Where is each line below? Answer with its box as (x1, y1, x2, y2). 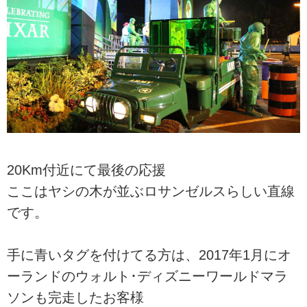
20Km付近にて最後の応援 (7, 162, 166, 177)
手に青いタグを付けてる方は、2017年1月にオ (7, 247, 291, 263)
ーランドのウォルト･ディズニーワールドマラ (7, 269, 288, 284)
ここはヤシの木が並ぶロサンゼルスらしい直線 (7, 183, 295, 199)
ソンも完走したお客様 (7, 290, 144, 306)
